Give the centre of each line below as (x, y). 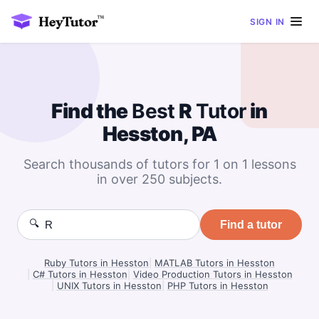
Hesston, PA (159, 134)
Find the (92, 111)
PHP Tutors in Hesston (218, 286)
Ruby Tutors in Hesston (96, 263)
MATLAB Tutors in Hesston (215, 263)
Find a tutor (251, 224)
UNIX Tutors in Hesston (109, 286)
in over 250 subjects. (159, 179)
